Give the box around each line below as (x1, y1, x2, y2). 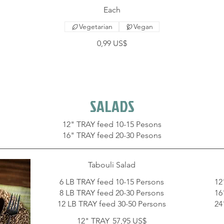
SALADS (89, 94, 134, 117)
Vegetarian (78, 22, 112, 31)
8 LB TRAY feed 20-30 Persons (59, 188, 164, 198)
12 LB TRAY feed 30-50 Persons (57, 199, 166, 209)
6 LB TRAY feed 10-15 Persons (59, 177, 164, 187)
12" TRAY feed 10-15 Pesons (62, 119, 161, 129)
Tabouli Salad (88, 160, 136, 170)
